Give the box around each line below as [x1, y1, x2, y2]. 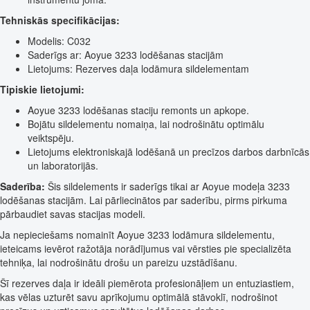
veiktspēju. [28, 131, 74, 145]
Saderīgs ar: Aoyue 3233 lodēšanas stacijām [28, 48, 224, 62]
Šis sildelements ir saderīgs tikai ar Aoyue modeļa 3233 [45, 179, 290, 194]
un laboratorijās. [28, 158, 98, 173]
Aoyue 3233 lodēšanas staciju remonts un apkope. [28, 103, 249, 118]
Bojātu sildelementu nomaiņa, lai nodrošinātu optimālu [28, 117, 264, 131]
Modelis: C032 [28, 34, 91, 48]
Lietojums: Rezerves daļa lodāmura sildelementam [28, 62, 249, 76]
